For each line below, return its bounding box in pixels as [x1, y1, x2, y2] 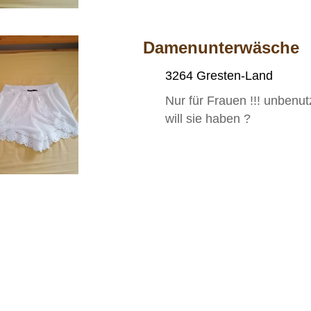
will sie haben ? [165, 111, 251, 126]
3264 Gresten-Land [165, 68, 274, 83]
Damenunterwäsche [143, 37, 300, 57]
